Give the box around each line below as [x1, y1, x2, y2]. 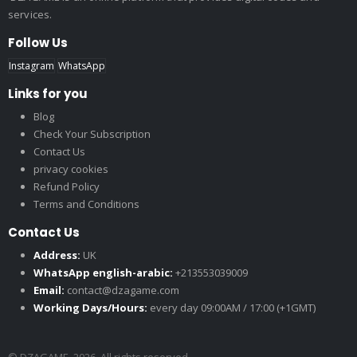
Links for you [8, 85, 88, 102]
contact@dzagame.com [67, 283, 179, 297]
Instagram [9, 59, 54, 73]
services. [8, 7, 53, 22]
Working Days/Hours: [33, 300, 147, 315]
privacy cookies [33, 162, 108, 176]
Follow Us [8, 34, 68, 51]
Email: [33, 283, 65, 297]
